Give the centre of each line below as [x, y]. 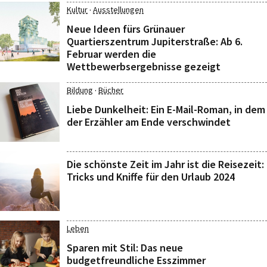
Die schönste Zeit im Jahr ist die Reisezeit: [165, 164]
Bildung [80, 90]
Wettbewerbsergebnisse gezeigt [144, 66]
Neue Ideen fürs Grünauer [126, 29]
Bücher [111, 90]
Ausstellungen [118, 10]
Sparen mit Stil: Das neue [125, 248]
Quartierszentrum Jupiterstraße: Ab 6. [155, 41]
